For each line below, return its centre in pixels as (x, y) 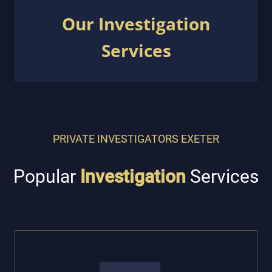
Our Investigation (136, 24)
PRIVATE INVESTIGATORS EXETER (136, 139)
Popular (47, 176)
